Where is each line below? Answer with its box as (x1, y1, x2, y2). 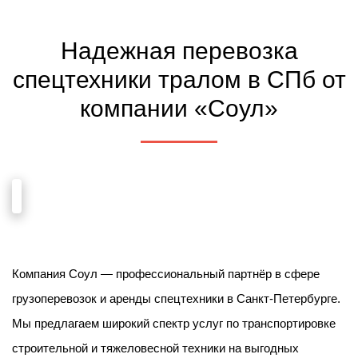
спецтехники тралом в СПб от (12, 66, 346, 93)
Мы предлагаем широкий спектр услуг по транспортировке (12, 316, 336, 330)
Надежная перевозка (60, 38, 298, 64)
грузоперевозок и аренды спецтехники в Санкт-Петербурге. (12, 292, 340, 305)
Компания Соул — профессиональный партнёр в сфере (12, 267, 320, 280)
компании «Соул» (80, 95, 278, 121)
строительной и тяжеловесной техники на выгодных (12, 341, 299, 355)
